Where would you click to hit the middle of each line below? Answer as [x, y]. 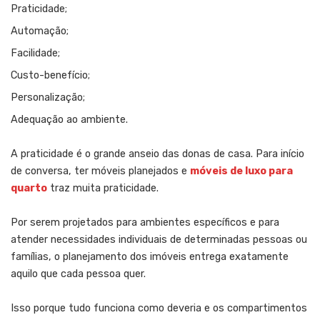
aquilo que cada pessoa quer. [78, 274]
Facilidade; [35, 53]
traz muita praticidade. [103, 188]
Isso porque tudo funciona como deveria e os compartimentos [159, 308]
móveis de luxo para [241, 171]
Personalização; [48, 97]
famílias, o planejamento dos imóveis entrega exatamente [150, 256]
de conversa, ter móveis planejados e [100, 171]
